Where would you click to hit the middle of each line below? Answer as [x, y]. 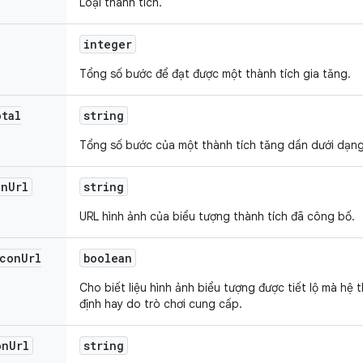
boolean [108, 258]
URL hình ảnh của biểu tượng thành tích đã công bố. [217, 216]
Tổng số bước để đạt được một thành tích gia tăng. [215, 74]
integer [108, 44]
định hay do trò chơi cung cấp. [161, 304]
